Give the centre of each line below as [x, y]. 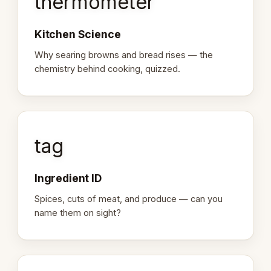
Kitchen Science [78, 34]
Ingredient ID [68, 178]
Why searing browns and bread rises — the [124, 55]
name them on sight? [78, 213]
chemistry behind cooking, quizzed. [107, 69]
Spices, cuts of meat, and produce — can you [129, 199]
